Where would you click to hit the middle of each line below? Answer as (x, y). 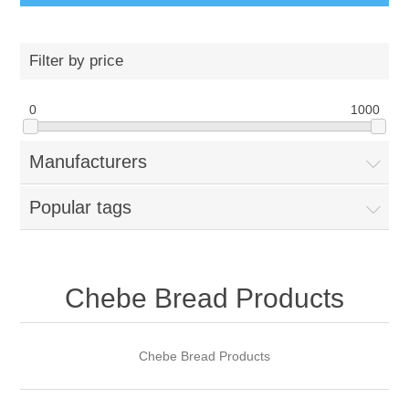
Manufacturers (89, 162)
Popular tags (81, 208)
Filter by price (77, 61)
